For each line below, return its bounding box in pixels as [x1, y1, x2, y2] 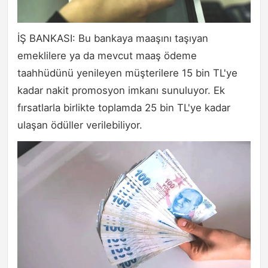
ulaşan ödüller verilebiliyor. [17, 119, 142, 132]
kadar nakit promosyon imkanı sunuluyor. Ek [17, 84, 225, 97]
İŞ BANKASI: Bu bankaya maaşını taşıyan [17, 32, 208, 45]
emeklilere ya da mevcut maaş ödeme [17, 50, 197, 62]
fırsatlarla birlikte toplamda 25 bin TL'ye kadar [17, 102, 230, 114]
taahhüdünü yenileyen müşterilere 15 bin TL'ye [17, 67, 237, 80]
